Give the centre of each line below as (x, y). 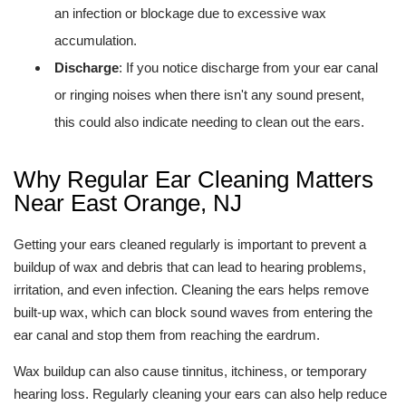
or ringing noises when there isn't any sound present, (209, 95)
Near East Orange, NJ (128, 203)
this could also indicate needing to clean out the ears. (209, 122)
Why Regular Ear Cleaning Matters (193, 179)
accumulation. (96, 40)
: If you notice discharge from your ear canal (248, 68)
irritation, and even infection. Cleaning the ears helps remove (191, 290)
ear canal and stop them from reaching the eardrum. (167, 335)
